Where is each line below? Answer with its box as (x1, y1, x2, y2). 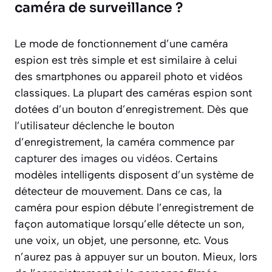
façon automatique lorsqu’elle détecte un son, (15, 217, 245, 231)
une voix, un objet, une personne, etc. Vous (15, 233, 229, 247)
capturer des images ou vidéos (15, 151, 170, 165)
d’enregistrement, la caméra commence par (15, 135, 234, 149)
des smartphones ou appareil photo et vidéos (15, 69, 243, 83)
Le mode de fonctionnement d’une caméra (15, 36, 228, 50)
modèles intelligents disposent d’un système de (15, 168, 254, 182)
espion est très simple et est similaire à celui (15, 53, 237, 67)
